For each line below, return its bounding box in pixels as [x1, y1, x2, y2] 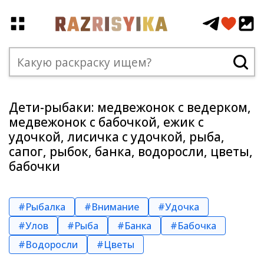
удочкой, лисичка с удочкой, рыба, [9, 128, 225, 145]
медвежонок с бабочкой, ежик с [9, 114, 204, 130]
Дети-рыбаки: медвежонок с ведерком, [9, 99, 251, 115]
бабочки [9, 158, 60, 174]
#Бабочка [170, 219, 216, 232]
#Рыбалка [18, 200, 65, 213]
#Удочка [158, 200, 199, 213]
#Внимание [84, 200, 139, 213]
